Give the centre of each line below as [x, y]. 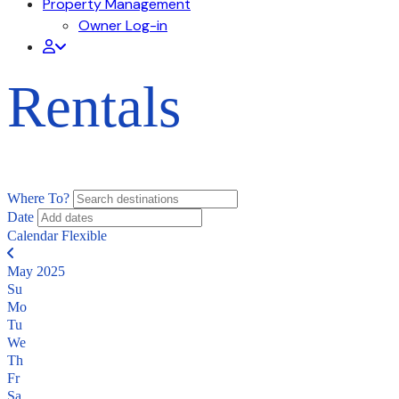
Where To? [38, 198]
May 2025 [36, 271]
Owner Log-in [123, 25]
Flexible [84, 235]
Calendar [33, 235]
